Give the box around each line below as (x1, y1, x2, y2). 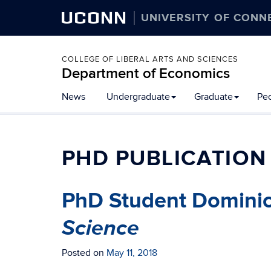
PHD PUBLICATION (62, 145, 267, 172)
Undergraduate (106, 91, 170, 103)
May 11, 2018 (106, 247, 157, 259)
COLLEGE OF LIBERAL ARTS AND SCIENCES (62, 54, 238, 64)
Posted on (62, 247, 106, 259)
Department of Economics (62, 65, 230, 82)
